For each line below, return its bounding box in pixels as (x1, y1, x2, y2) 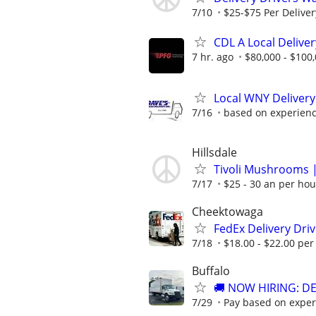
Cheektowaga (192, 204, 263, 220)
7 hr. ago (192, 49, 233, 63)
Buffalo (192, 263, 230, 279)
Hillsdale (192, 145, 237, 160)
